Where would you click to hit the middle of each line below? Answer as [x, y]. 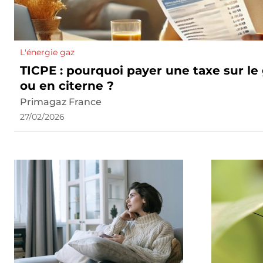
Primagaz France [61, 102]
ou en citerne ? [67, 86]
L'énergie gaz [47, 52]
